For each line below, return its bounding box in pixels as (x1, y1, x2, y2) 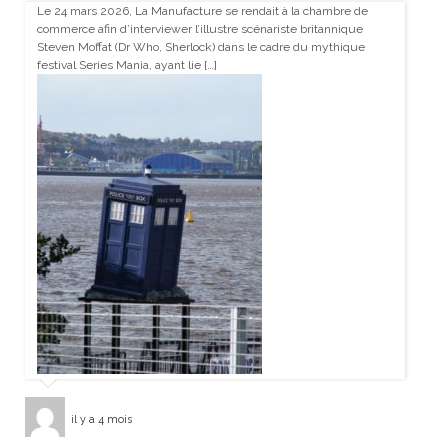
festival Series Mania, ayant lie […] (36, 58, 217, 73)
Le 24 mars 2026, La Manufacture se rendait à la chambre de (36, 4, 368, 19)
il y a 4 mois (70, 412, 132, 426)
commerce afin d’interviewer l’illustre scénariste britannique (36, 22, 363, 37)
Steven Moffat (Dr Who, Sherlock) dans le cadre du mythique (36, 40, 365, 55)
